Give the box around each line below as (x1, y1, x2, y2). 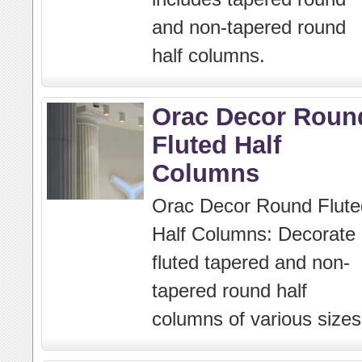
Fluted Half (152, 131, 281, 158)
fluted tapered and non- (152, 251, 350, 273)
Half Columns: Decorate (152, 223, 356, 245)
